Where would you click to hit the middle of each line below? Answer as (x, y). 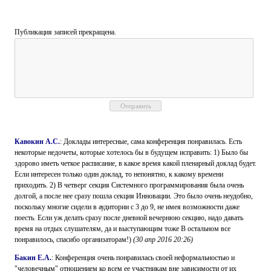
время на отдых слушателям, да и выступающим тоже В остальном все (122, 229)
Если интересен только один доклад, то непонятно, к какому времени (119, 174)
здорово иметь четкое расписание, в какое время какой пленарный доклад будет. (135, 163)
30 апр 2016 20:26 (163, 240)
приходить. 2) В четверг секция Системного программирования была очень (129, 185)
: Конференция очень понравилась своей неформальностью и (143, 258)
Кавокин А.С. (37, 142)
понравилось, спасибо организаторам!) (74, 240)
